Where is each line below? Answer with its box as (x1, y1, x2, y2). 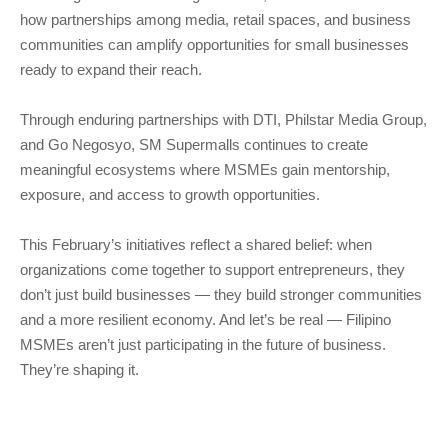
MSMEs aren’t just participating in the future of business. (20, 336, 386, 353)
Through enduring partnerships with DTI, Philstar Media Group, (20, 111, 427, 128)
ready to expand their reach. (20, 61, 202, 78)
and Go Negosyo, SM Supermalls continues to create (20, 136, 368, 153)
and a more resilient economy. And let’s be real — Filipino (20, 311, 391, 328)
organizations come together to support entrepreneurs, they (20, 261, 405, 278)
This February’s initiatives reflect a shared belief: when (20, 236, 372, 253)
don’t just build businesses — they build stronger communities (20, 286, 422, 303)
